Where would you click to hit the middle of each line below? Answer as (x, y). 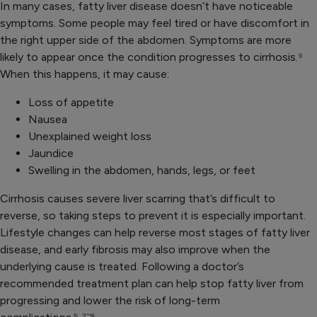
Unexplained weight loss (90, 137)
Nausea (48, 120)
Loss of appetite (71, 103)
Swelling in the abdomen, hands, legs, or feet (142, 171)
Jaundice (51, 154)
